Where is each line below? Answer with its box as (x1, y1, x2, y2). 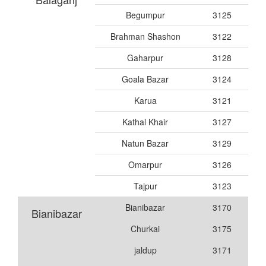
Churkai (131, 222, 160, 235)
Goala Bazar (122, 72, 169, 85)
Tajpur (133, 179, 157, 192)
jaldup (134, 243, 157, 256)
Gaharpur (127, 51, 163, 64)
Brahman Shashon (110, 30, 180, 42)
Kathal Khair (122, 115, 168, 128)
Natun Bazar (122, 137, 169, 149)
